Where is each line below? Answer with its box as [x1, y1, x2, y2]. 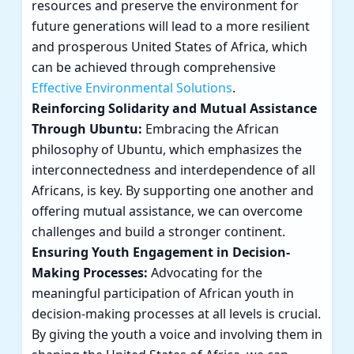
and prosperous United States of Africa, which [32, 38, 307, 56]
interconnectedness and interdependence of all [32, 161, 315, 179]
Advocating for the [148, 264, 262, 282]
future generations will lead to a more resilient [32, 17, 310, 36]
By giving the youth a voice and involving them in [32, 326, 322, 344]
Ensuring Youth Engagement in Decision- [32, 243, 290, 262]
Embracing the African [142, 120, 279, 138]
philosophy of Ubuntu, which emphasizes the [32, 141, 302, 159]
